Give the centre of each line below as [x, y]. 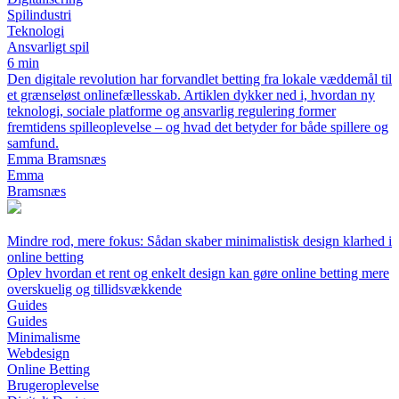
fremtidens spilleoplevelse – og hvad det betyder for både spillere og [198, 127]
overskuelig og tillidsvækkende [94, 289]
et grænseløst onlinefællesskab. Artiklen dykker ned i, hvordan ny [191, 95]
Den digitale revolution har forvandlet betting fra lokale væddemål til [199, 79]
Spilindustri [39, 15]
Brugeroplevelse [53, 386]
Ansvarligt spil [48, 47]
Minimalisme [44, 338]
